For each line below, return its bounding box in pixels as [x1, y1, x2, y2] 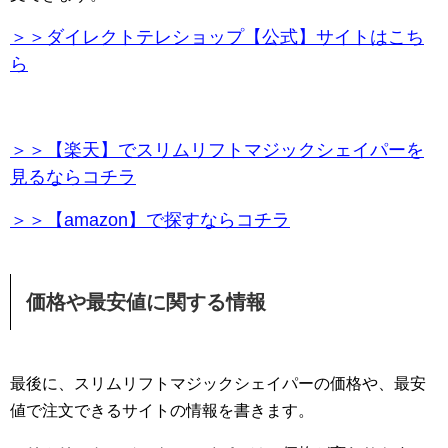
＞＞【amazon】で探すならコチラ [10, 210, 290, 231]
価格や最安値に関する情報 [26, 291, 266, 314]
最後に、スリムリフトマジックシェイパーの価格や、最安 [10, 375, 426, 393]
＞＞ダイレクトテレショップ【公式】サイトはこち [10, 27, 424, 48]
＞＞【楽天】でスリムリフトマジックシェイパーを [10, 140, 424, 161]
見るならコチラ [10, 167, 136, 188]
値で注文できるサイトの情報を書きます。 [10, 402, 314, 420]
